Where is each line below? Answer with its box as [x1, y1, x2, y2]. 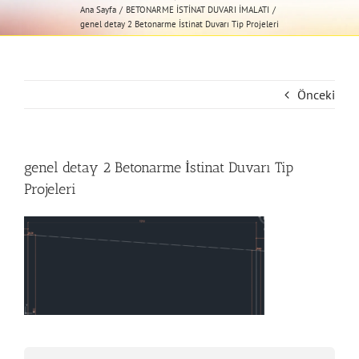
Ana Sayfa [80, 4, 117, 15]
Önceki [297, 87, 335, 103]
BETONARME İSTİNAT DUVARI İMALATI [126, 4, 269, 15]
